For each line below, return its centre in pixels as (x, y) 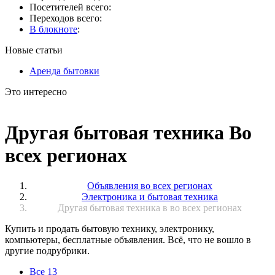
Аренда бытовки (64, 71)
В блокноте (53, 29)
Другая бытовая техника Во (128, 133)
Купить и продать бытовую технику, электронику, (110, 228)
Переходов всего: (66, 18)
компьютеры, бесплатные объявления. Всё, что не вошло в (128, 239)
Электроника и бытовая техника (150, 196)
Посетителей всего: (70, 7)
